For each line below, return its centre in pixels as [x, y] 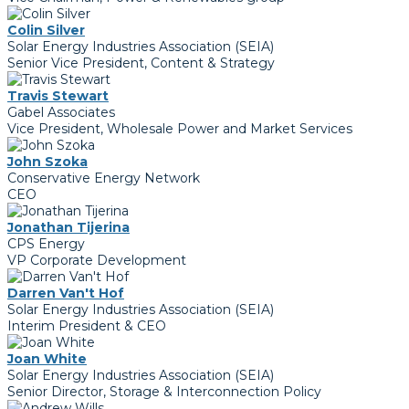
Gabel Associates [61, 113]
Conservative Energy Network [104, 178]
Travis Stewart [58, 96]
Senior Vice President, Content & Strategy [141, 63]
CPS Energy [46, 244]
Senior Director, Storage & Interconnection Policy [164, 392]
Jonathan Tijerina [68, 228]
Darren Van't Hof [66, 294]
